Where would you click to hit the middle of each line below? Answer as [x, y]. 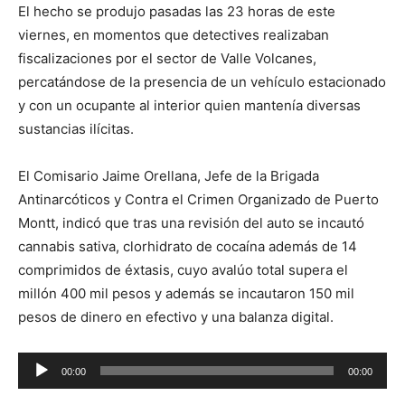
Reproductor [57, 363]
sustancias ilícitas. [76, 129]
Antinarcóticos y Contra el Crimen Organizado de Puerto [198, 199]
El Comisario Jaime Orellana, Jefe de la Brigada [169, 176]
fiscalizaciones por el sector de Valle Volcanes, [167, 58]
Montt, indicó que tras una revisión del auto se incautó [191, 223]
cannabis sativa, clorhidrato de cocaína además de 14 [188, 246]
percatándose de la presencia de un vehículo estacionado [202, 82]
